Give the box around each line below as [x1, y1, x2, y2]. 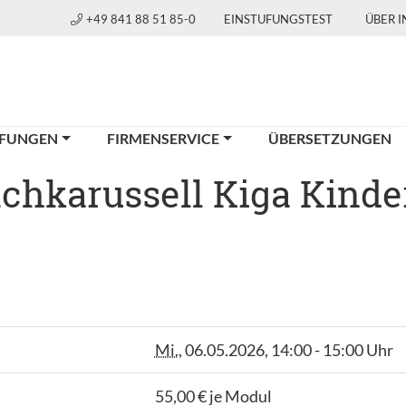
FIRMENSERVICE [107, 130, 220, 147]
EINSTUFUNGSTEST [224, 12, 333, 26]
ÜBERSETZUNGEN [267, 130, 391, 147]
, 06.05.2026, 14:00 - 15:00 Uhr [178, 340, 393, 360]
